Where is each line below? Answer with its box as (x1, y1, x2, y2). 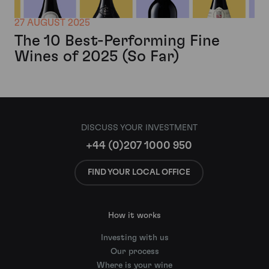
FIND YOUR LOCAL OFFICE (88, 168, 190, 177)
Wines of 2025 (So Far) (14, 49, 180, 65)
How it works (108, 211, 161, 220)
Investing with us (100, 234, 169, 243)
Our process (110, 247, 159, 256)
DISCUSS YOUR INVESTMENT (80, 123, 198, 133)
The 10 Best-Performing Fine (14, 33, 220, 49)
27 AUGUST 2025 (14, 18, 90, 28)
